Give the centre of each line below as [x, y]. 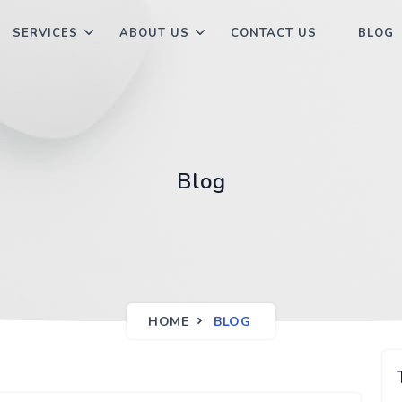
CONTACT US [274, 33]
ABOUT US [155, 33]
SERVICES [46, 33]
